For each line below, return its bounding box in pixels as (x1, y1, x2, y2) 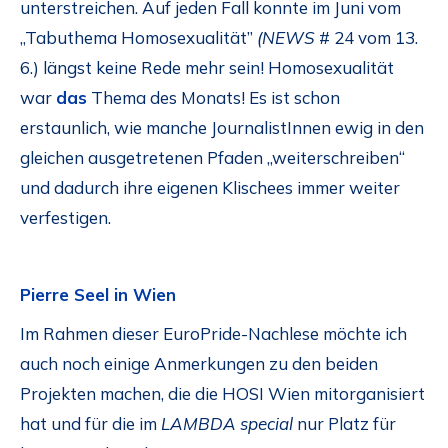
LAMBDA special (157, 412, 293, 434)
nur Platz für (293, 412, 396, 434)
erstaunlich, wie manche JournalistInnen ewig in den (20, 117, 424, 139)
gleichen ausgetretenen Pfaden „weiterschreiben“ (20, 147, 405, 169)
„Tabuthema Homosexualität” (20, 27, 257, 49)
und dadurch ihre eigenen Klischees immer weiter (20, 177, 400, 199)
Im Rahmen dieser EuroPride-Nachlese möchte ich (20, 322, 407, 344)
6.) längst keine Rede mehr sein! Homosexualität (20, 57, 394, 79)
